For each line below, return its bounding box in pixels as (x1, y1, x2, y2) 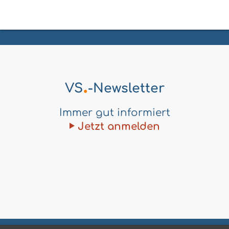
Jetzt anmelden (77, 121, 160, 133)
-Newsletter (87, 81, 165, 96)
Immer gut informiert (59, 107, 170, 119)
